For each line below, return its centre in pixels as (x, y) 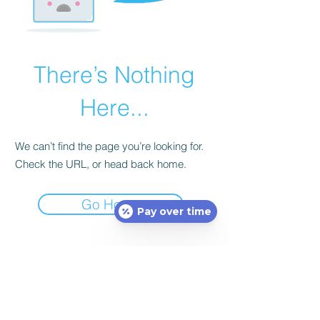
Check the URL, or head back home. (101, 164)
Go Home (111, 204)
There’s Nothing (114, 75)
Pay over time (174, 211)
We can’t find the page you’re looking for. (109, 146)
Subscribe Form (114, 276)
